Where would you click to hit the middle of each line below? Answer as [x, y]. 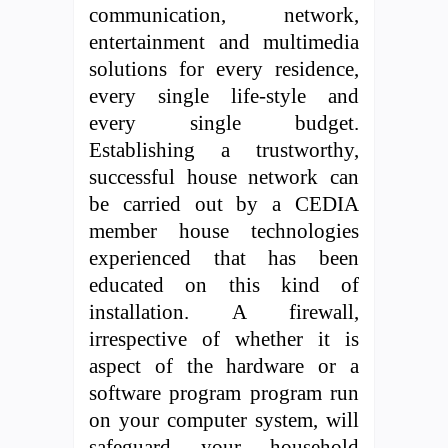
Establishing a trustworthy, [224, 150]
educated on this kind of [224, 285]
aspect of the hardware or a [224, 366]
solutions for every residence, [224, 69]
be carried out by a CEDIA [224, 204]
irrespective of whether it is [224, 339]
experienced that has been [224, 258]
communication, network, [224, 15]
